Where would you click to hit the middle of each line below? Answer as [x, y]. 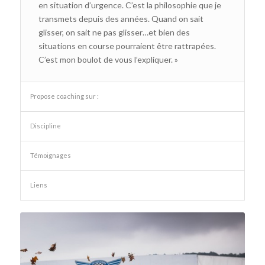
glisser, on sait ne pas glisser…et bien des [114, 32]
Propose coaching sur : [64, 96]
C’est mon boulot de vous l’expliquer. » [108, 59]
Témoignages [50, 155]
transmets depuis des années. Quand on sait [121, 18]
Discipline [45, 125]
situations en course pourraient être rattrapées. [127, 46]
